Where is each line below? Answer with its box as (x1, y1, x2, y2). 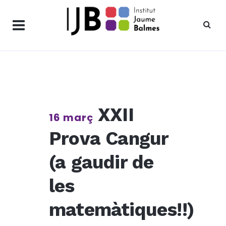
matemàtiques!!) (49, 199, 194, 220)
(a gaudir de (49, 151, 154, 173)
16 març (49, 110, 93, 125)
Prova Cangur (49, 128, 168, 149)
